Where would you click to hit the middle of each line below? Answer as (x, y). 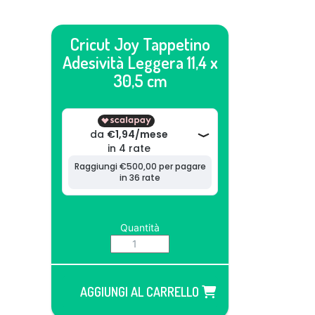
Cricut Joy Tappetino (140, 44)
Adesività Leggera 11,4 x (140, 62)
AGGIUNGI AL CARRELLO (141, 292)
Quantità (140, 227)
